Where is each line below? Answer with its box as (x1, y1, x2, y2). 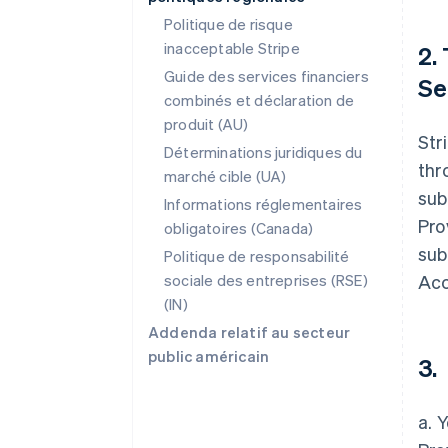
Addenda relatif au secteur (148, 322, 351, 342)
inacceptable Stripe (164, 38, 300, 58)
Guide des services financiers (164, 66, 369, 86)
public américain (148, 346, 270, 366)
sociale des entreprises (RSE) (164, 270, 368, 290)
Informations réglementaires (164, 194, 363, 214)
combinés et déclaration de (164, 90, 355, 110)
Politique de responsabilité (164, 246, 350, 266)
